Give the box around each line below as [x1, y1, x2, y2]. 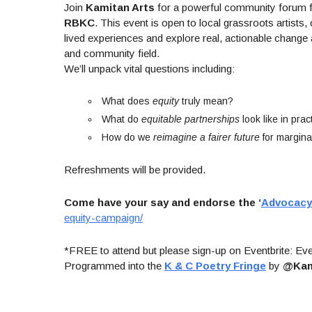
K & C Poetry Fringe [164, 260, 266, 272]
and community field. [63, 47, 159, 59]
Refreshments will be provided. [63, 164, 205, 175]
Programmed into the [63, 260, 164, 272]
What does [101, 95, 153, 107]
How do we [101, 132, 153, 143]
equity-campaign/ [63, 212, 143, 224]
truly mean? [178, 95, 233, 107]
